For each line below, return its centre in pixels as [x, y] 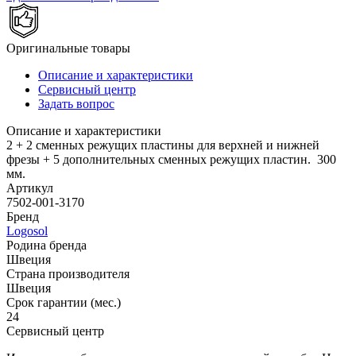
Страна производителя [68, 273]
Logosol [27, 230]
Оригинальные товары [68, 48]
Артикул [30, 188]
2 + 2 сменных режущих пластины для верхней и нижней [163, 145]
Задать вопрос [76, 103]
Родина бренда [46, 245]
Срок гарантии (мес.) [64, 302]
